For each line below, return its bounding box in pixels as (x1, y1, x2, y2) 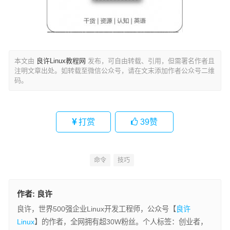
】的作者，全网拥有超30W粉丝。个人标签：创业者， (34, 218, 207, 226)
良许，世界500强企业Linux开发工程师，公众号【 (16, 205, 176, 214)
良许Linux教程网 (36, 57, 86, 65)
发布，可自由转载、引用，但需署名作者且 (85, 57, 215, 65)
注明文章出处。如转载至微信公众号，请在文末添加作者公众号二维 (14, 67, 215, 75)
